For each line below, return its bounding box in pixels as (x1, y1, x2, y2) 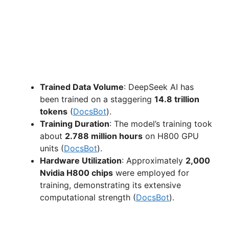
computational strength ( (40, 192, 136, 203)
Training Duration (40, 119, 109, 129)
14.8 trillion (154, 94, 199, 105)
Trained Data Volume (40, 82, 124, 93)
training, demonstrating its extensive (40, 180, 181, 191)
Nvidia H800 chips (40, 168, 113, 178)
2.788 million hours (65, 131, 143, 142)
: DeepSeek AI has (124, 82, 194, 93)
